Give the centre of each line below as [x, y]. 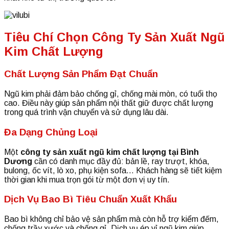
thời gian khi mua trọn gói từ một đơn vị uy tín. [87, 179]
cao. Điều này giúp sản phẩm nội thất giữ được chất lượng [109, 103]
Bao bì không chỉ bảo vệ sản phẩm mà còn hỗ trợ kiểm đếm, [111, 219]
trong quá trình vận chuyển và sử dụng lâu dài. [86, 112]
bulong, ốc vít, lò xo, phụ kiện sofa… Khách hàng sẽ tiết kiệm [113, 170]
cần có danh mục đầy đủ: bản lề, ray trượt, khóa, [121, 161]
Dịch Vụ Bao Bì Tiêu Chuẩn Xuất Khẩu [90, 199]
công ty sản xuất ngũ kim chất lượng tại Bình [110, 152]
